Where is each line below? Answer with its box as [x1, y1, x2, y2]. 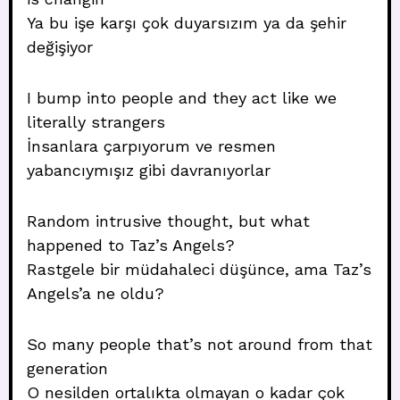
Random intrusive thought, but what [27, 212, 310, 230]
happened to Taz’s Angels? [27, 236, 235, 254]
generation [27, 359, 108, 378]
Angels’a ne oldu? [27, 284, 164, 303]
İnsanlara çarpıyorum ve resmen [27, 137, 276, 155]
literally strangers [27, 112, 165, 131]
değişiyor [27, 37, 93, 56]
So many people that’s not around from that [27, 335, 372, 354]
